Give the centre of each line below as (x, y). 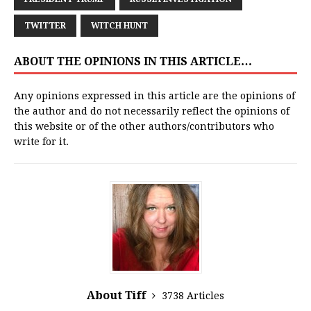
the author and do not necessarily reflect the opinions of (152, 111)
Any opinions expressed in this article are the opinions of (154, 96)
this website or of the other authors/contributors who (144, 127)
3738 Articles (193, 296)
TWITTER (45, 26)
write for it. (41, 142)
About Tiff (118, 296)
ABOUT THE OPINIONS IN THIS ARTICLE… (133, 62)
